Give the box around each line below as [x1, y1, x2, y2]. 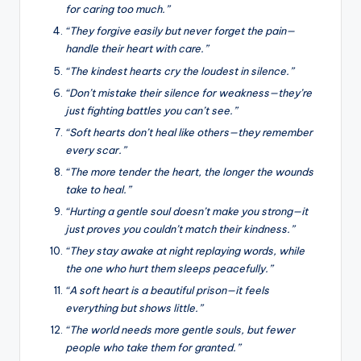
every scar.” [65, 143, 126, 156]
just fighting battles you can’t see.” [65, 103, 237, 117]
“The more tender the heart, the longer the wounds [65, 164, 313, 178]
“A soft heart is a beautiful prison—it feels [65, 284, 269, 297]
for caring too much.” [65, 2, 169, 16]
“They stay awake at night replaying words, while [65, 244, 305, 258]
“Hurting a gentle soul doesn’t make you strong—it [65, 204, 308, 218]
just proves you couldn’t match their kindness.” [65, 222, 294, 235]
